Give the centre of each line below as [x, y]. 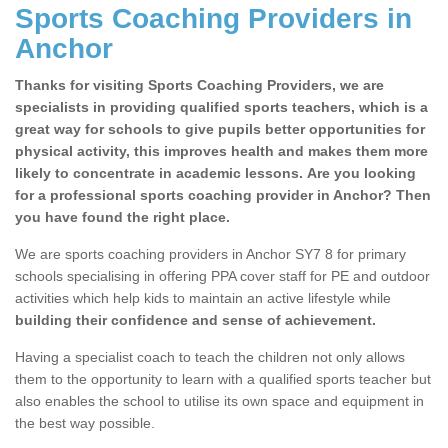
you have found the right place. [122, 217]
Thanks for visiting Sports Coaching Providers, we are [199, 85]
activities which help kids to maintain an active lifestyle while [203, 298]
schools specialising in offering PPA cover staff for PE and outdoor [222, 276]
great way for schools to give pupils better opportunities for [220, 129]
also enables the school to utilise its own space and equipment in [219, 401]
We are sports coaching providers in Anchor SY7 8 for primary [210, 254]
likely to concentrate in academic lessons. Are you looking [215, 173]
